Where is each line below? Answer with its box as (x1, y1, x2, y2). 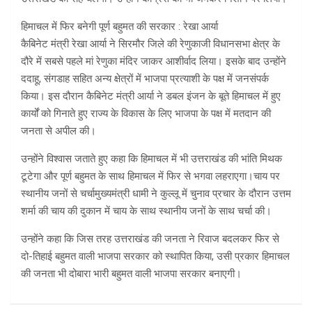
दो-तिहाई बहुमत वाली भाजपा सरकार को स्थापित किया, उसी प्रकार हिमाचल (21, 250, 290, 263)
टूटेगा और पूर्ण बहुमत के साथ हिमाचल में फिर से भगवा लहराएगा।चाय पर (21, 170, 280, 183)
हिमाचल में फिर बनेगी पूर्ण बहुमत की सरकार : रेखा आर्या (21, 20, 218, 33)
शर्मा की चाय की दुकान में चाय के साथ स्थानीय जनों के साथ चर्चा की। (21, 205, 272, 218)
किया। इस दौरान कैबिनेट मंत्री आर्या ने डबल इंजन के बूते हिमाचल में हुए (21, 90, 281, 103)
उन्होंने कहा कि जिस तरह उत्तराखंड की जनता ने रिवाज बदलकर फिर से (21, 233, 279, 246)
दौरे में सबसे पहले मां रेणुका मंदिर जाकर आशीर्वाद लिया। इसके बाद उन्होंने (21, 55, 286, 68)
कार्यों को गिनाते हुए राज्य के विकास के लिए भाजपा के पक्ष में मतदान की (21, 107, 271, 120)
